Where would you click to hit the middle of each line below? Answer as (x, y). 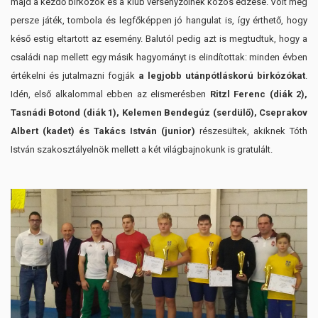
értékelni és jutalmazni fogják (75, 75)
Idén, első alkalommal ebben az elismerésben (109, 94)
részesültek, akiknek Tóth (251, 131)
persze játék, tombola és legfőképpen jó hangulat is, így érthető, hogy (159, 20)
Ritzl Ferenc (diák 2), (257, 94)
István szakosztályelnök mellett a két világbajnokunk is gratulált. (142, 149)
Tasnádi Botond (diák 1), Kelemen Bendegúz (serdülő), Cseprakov (159, 112)
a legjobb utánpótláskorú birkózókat (222, 75)
